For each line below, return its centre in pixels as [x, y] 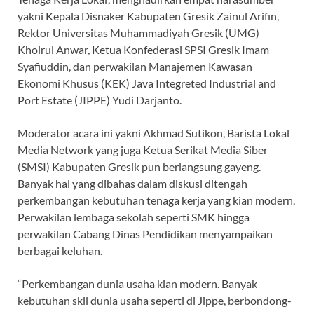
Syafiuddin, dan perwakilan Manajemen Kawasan [135, 67]
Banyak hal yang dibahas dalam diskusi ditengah [132, 184]
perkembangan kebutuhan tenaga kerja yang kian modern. [156, 200]
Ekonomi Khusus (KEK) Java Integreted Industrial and [147, 83]
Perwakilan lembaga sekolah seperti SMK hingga [134, 217]
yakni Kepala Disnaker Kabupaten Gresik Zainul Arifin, [148, 16]
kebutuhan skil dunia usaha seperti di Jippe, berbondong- [155, 301]
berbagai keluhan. [61, 251]
